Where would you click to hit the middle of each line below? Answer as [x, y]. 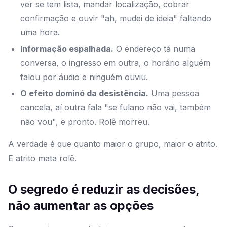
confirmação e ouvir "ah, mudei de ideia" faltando [116, 18]
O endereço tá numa [154, 49]
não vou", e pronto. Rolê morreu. [85, 122]
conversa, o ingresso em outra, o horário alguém [115, 63]
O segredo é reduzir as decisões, [104, 190]
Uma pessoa [174, 93]
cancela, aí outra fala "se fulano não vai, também [116, 108]
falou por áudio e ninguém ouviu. [84, 77]
